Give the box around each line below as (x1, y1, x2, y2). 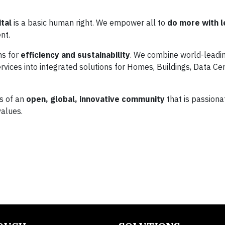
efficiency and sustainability (21, 49, 130, 60)
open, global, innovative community (26, 93, 165, 104)
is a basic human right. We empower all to (12, 17, 167, 28)
